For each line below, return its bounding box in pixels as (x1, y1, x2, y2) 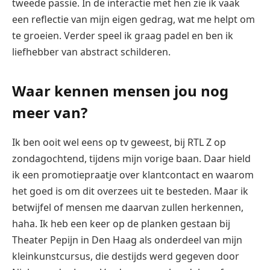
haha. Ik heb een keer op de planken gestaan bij (12, 216, 230, 230)
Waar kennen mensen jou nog (12, 80, 228, 101)
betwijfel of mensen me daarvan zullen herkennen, (12, 200, 243, 214)
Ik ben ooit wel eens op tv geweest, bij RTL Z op (12, 135, 226, 149)
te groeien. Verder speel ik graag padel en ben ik (12, 29, 233, 43)
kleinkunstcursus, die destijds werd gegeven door (12, 249, 239, 263)
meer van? (12, 102, 87, 122)
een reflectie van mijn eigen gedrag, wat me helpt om (12, 13, 255, 27)
